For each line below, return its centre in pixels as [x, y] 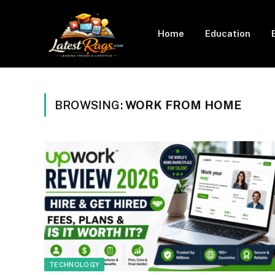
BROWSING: [90, 105]
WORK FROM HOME [184, 105]
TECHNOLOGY [75, 264]
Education [227, 33]
